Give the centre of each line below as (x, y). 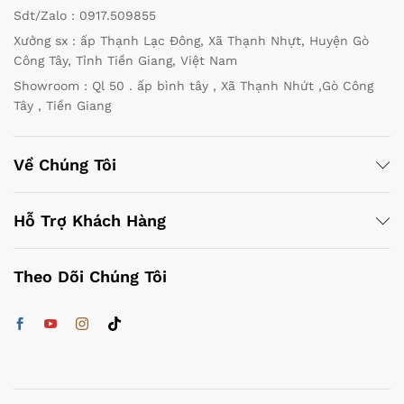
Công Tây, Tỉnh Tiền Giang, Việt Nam (125, 61)
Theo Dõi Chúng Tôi (90, 277)
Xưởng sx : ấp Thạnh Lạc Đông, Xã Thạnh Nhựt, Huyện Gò (191, 41)
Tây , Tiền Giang (62, 106)
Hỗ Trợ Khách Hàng (90, 221)
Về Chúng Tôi (65, 165)
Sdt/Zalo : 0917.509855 (85, 16)
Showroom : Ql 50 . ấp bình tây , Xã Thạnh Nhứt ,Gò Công (193, 86)
